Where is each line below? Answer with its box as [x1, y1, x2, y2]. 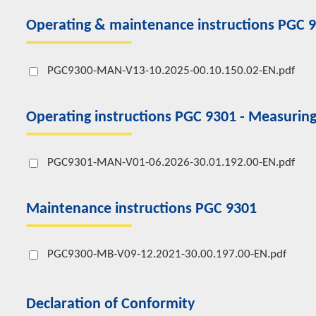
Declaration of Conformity [26, 296, 195, 312]
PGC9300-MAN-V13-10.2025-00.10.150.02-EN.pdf [47, 65, 295, 77]
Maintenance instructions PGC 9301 [26, 201, 257, 217]
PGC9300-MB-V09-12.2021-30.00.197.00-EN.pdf [47, 248, 286, 260]
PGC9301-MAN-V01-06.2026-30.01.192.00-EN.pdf [47, 157, 295, 169]
